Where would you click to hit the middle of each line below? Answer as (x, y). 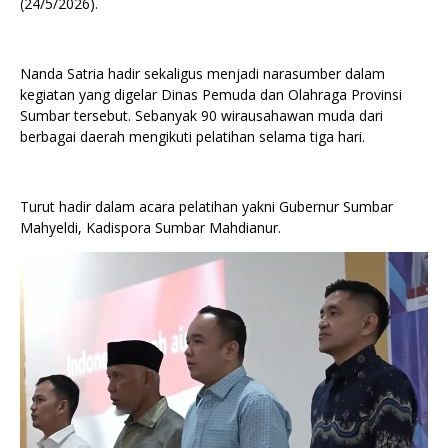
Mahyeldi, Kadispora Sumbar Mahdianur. (150, 228)
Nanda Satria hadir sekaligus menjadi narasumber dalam (202, 74)
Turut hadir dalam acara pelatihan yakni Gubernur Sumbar (206, 207)
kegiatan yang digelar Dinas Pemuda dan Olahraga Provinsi (211, 95)
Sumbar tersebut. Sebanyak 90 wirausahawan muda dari (201, 116)
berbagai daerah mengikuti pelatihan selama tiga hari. (192, 137)
